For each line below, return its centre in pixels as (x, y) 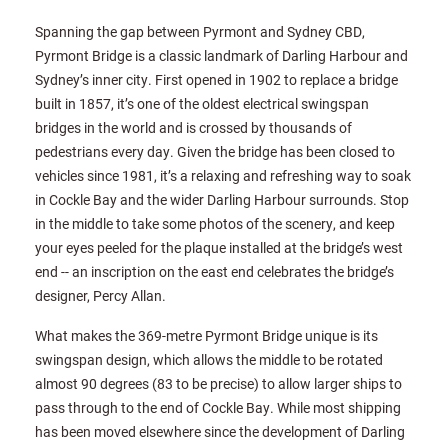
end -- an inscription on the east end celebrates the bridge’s (214, 272)
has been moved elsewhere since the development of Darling (220, 432)
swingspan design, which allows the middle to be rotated (209, 360)
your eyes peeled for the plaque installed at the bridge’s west (219, 248)
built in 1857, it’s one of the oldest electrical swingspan (202, 104)
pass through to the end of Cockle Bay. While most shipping (218, 408)
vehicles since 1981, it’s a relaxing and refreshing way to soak (223, 176)
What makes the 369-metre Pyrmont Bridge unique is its (206, 336)
